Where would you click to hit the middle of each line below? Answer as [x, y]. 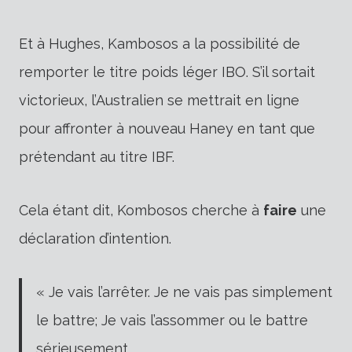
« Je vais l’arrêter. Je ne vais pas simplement [184, 291]
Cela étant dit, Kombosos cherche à [141, 210]
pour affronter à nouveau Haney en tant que [167, 128]
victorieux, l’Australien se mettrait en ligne [159, 100]
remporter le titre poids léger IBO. [136, 71]
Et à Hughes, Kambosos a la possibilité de [159, 43]
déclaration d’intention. [95, 238]
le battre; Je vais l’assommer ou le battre [172, 320]
